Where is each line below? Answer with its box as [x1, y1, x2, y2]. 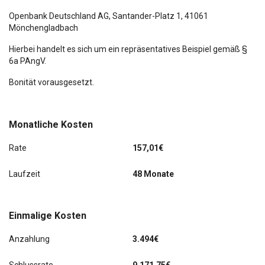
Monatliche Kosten [9, 119, 93, 131]
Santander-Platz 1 [112, 11, 181, 21]
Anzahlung [9, 234, 50, 244]
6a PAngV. [9, 56, 46, 66]
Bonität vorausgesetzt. [9, 77, 96, 88]
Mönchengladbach [9, 23, 80, 33]
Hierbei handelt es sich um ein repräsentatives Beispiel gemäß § [9, 44, 247, 54]
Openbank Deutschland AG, [9, 11, 112, 21]
